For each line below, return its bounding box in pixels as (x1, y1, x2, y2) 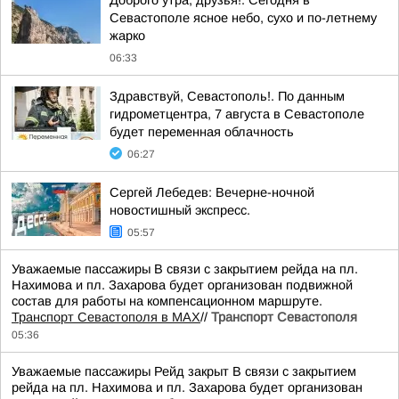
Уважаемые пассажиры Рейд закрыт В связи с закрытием (12, 363, 356, 379)
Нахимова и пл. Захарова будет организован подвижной (12, 277, 353, 292)
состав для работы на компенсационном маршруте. (12, 293, 322, 308)
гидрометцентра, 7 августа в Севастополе (110, 106, 364, 121)
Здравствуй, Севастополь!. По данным (110, 88, 345, 103)
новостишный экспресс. (110, 202, 250, 217)
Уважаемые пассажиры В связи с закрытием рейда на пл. (12, 261, 358, 276)
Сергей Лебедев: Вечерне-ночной (110, 184, 314, 199)
